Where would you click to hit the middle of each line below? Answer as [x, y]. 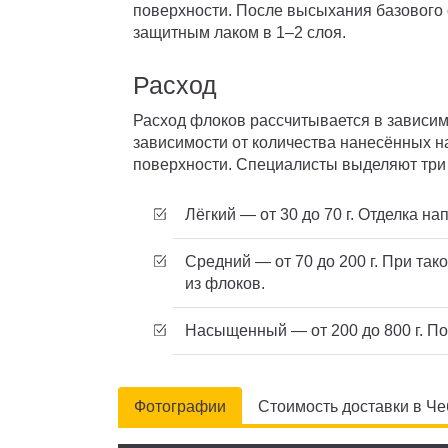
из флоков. [225, 283]
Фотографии [180, 406]
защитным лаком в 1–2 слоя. [239, 32]
